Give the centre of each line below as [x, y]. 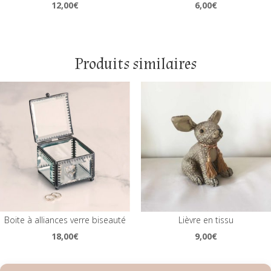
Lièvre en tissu [206, 220]
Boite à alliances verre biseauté [65, 220]
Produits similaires [135, 64]
